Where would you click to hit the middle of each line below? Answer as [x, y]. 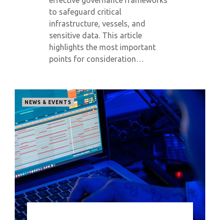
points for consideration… [96, 59]
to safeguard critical [85, 12]
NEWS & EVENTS [48, 102]
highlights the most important [102, 47]
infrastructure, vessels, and [97, 24]
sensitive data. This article [96, 35]
